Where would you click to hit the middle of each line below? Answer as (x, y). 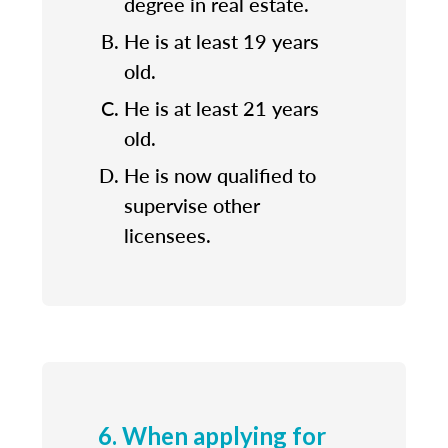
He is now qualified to (220, 174)
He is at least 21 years (221, 107)
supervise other (192, 204)
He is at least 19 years (221, 40)
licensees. (167, 234)
